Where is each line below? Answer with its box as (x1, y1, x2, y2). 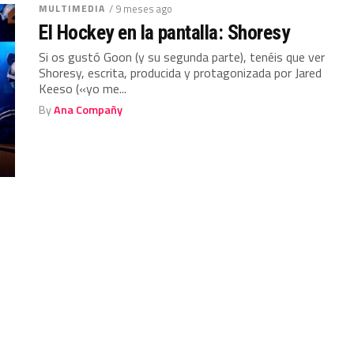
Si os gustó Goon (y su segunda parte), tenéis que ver (39, 47, 326, 66)
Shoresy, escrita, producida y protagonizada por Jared (39, 62, 322, 82)
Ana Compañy (54, 100, 123, 119)
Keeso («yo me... (39, 78, 127, 98)
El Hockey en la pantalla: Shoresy (39, 20, 290, 44)
